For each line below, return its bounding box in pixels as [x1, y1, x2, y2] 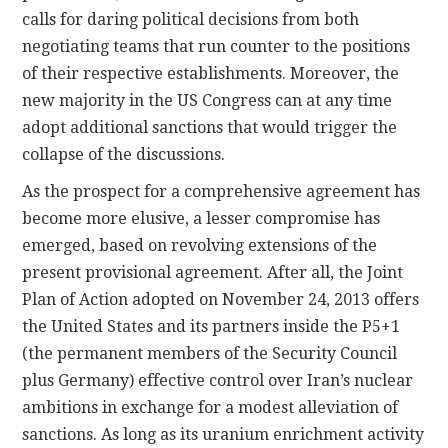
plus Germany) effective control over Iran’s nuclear [22, 370, 414, 390]
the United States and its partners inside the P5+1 [22, 316, 401, 336]
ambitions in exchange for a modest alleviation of [22, 397, 399, 417]
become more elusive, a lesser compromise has [22, 208, 381, 228]
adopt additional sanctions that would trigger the [22, 117, 398, 137]
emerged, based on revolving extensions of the [22, 235, 378, 255]
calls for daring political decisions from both [22, 9, 360, 29]
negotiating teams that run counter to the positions [22, 36, 411, 56]
